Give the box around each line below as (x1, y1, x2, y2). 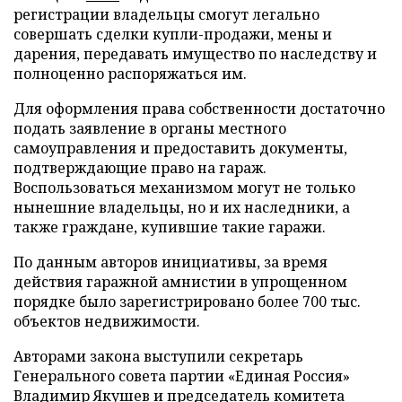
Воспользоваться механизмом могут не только (13, 177, 355, 197)
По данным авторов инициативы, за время (13, 251, 328, 272)
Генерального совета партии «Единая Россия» (13, 365, 350, 386)
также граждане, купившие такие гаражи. (13, 216, 326, 237)
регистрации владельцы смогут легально (13, 4, 319, 24)
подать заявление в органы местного (13, 118, 286, 138)
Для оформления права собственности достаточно (13, 98, 385, 118)
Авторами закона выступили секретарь (13, 345, 303, 366)
